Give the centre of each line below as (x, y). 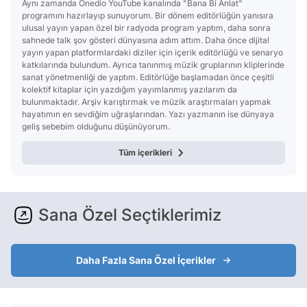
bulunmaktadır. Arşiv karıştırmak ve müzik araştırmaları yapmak (147, 102)
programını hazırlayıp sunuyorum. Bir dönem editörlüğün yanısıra (148, 16)
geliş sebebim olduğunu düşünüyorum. (96, 127)
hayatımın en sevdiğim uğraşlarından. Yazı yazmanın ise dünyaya (148, 114)
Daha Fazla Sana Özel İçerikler (146, 260)
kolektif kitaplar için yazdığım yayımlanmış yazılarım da (130, 90)
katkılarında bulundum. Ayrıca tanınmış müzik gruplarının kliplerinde (153, 65)
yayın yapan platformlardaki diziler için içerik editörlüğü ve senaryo (152, 53)
